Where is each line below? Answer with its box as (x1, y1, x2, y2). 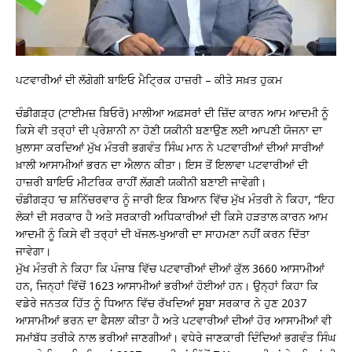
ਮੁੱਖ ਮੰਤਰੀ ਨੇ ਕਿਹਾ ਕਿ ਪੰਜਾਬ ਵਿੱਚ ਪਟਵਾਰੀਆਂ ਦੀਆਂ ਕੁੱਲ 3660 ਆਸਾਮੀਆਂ (16, 260, 324, 276)
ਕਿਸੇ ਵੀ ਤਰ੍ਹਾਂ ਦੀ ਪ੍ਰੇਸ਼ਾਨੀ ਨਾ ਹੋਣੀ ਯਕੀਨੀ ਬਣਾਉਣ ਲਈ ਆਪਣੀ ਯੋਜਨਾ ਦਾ (16, 122, 322, 137)
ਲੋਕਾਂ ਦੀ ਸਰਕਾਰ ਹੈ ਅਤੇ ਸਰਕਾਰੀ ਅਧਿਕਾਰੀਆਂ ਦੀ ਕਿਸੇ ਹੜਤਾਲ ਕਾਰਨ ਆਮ (16, 208, 328, 224)
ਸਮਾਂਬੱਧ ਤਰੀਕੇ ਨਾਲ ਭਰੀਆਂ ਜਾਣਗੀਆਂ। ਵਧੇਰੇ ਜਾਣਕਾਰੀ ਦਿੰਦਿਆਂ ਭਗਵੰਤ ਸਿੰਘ (16, 329, 335, 345)
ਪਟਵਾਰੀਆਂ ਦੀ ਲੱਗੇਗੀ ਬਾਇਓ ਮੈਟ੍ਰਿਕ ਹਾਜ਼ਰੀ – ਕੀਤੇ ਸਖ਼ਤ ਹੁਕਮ (16, 71, 282, 87)
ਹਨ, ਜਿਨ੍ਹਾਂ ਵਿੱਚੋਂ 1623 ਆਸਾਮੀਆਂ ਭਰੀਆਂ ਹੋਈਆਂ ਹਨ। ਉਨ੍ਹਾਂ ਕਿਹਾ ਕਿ (16, 277, 318, 293)
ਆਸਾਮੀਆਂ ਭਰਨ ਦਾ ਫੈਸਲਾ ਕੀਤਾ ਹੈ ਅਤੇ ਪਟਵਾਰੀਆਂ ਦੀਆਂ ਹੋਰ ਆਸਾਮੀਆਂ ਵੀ (16, 312, 332, 328)
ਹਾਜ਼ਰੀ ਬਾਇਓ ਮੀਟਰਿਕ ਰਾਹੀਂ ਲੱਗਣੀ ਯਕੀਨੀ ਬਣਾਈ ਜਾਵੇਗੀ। (16, 174, 266, 189)
